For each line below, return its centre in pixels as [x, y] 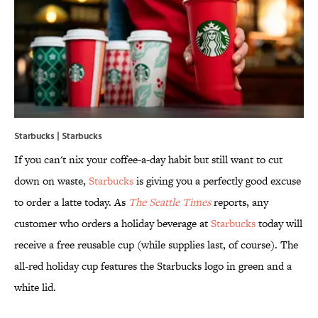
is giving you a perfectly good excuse [217, 181]
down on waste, [51, 181]
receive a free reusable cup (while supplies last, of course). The [156, 245]
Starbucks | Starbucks [58, 136]
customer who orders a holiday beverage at [113, 224]
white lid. [35, 287]
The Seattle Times [170, 202]
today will [279, 224]
